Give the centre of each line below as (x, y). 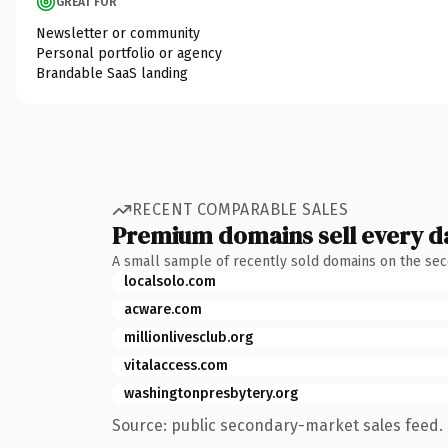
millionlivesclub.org (188, 337)
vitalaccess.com (176, 365)
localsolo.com (170, 281)
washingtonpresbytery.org (211, 393)
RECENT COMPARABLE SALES (240, 209)
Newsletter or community (118, 33)
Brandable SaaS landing (112, 73)
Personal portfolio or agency (129, 53)
